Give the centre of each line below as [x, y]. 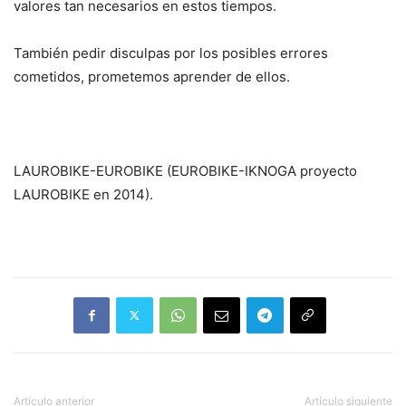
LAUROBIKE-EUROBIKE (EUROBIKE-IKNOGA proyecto [185, 170]
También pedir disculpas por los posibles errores [171, 53]
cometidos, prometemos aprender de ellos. [152, 76]
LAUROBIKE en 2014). [83, 194]
